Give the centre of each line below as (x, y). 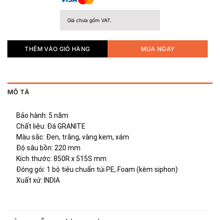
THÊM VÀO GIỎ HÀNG (57, 49)
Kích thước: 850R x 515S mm (62, 159)
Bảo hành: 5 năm (42, 116)
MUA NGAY (158, 49)
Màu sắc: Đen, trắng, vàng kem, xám (73, 137)
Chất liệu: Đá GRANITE (51, 126)
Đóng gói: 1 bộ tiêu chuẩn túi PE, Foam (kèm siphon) (97, 170)
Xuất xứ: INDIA (38, 180)
